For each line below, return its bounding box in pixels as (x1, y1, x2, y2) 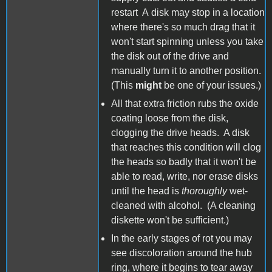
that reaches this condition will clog (111, 141, 261, 152)
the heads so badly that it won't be (111, 156, 256, 167)
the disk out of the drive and (111, 50, 229, 61)
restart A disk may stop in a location (111, 7, 265, 18)
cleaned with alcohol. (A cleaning (111, 200, 256, 211)
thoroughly (182, 185, 227, 196)
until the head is (111, 185, 182, 196)
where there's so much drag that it (111, 21, 255, 32)
